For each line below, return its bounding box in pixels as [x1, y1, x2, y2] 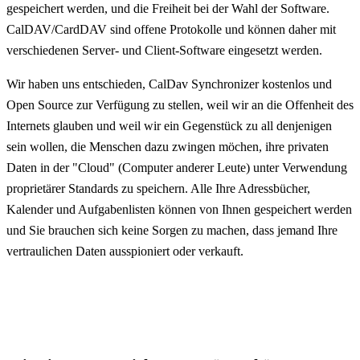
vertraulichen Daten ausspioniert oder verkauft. [6, 244, 243, 258]
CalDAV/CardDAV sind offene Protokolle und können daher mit [6, 22, 336, 36]
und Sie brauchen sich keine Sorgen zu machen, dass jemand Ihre [6, 223, 337, 237]
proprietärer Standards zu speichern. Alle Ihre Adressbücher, [6, 182, 310, 195]
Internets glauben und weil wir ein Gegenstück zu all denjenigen [6, 119, 332, 133]
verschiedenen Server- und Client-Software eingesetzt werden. [6, 43, 322, 57]
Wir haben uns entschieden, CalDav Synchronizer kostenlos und [6, 77, 332, 91]
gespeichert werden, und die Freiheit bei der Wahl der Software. [6, 2, 329, 15]
